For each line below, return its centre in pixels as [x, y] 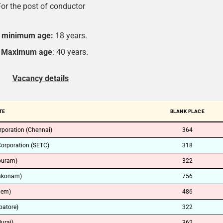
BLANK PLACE [187, 111]
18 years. [70, 36]
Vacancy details [41, 78]
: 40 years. [70, 52]
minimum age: [27, 36]
